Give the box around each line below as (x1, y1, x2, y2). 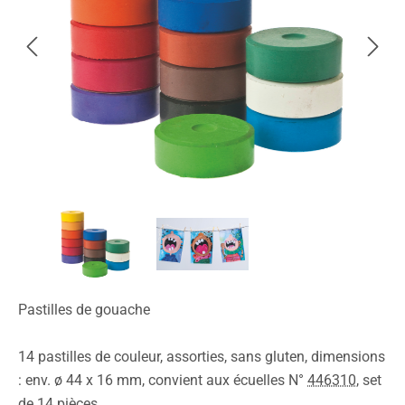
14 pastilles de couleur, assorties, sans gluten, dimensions (18, 348, 385, 366)
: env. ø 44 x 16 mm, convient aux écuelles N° (18, 372, 307, 390)
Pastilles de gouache (18, 301, 150, 319)
